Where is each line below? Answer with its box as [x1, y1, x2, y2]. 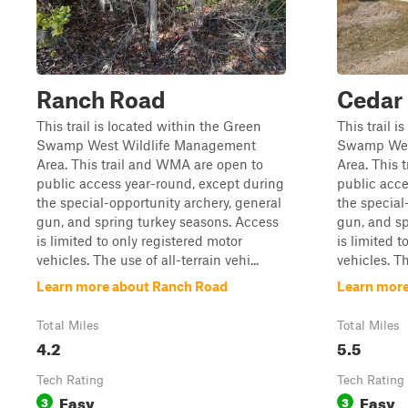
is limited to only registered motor [36, 232, 242, 249]
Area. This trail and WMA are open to [36, 156, 263, 172]
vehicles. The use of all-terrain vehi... [36, 251, 259, 268]
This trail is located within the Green [36, 117, 261, 134]
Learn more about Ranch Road [36, 278, 228, 294]
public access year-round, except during [36, 175, 284, 191]
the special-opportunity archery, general [36, 194, 281, 210]
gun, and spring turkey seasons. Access [36, 213, 279, 229]
